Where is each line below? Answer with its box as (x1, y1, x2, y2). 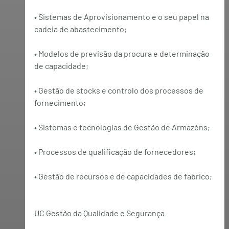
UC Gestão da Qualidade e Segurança (34, 208, 165, 218)
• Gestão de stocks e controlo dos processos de (34, 85, 205, 95)
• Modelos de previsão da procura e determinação (34, 48, 211, 58)
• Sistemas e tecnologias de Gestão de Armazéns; (34, 122, 210, 132)
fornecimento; (34, 97, 86, 107)
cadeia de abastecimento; (34, 24, 127, 34)
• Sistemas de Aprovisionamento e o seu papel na (34, 11, 211, 21)
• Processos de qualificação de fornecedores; (34, 146, 196, 156)
